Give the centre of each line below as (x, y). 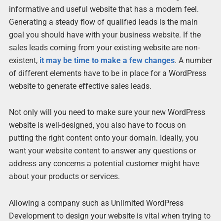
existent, (24, 61)
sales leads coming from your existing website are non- (104, 48)
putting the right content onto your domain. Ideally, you (103, 138)
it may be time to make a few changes (107, 61)
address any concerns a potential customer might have (104, 164)
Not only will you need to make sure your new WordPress (107, 112)
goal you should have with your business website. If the (105, 35)
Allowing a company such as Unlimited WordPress (96, 203)
